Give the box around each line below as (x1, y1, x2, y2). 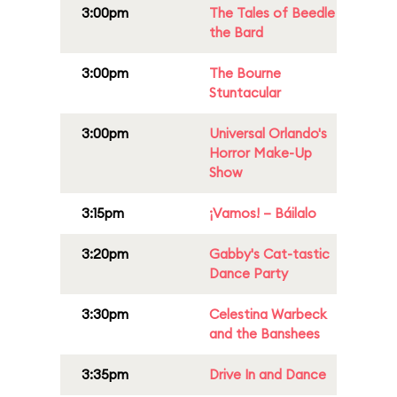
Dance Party (209, 265, 288, 282)
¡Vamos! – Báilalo (209, 205, 316, 222)
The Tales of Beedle (209, 4, 335, 21)
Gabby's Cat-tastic (209, 245, 330, 262)
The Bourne (209, 65, 281, 82)
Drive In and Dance (209, 366, 326, 383)
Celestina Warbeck (209, 306, 327, 323)
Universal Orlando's (209, 125, 327, 142)
